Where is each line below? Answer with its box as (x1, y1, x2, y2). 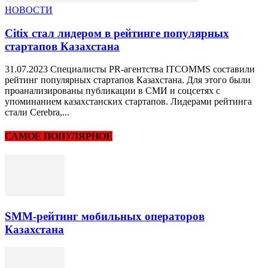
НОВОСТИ (5, 4, 53, 15)
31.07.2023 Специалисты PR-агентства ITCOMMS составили (5, 64, 255, 75)
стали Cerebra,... (5, 107, 69, 118)
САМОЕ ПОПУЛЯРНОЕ (5, 130, 112, 141)
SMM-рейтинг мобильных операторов (5, 209, 205, 223)
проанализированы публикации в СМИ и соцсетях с (5, 86, 220, 96)
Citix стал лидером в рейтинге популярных (5, 26, 229, 39)
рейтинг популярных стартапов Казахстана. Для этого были (5, 75, 251, 86)
